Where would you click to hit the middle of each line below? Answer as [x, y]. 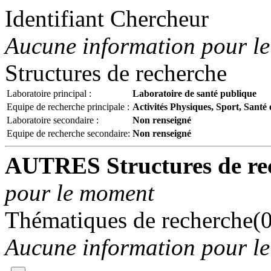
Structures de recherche [116, 73]
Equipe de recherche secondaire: [68, 133]
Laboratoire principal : [49, 93]
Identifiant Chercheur [107, 18]
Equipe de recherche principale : [68, 107]
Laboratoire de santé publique [194, 93]
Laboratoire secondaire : [53, 120]
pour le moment [80, 193]
